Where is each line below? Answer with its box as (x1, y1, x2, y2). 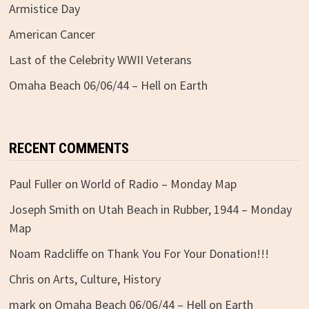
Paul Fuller (8, 176, 62, 192)
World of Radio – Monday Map (80, 176, 237, 192)
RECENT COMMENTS (8, 140, 129, 157)
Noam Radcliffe (8, 246, 88, 261)
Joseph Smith (8, 201, 79, 217)
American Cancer (8, 26, 95, 42)
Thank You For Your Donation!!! (106, 246, 269, 261)
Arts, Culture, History (52, 271, 161, 287)
